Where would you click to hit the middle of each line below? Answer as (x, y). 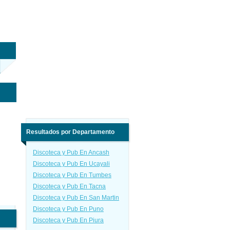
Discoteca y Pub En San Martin (76, 198)
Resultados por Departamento (70, 132)
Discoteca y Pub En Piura (68, 220)
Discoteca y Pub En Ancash (71, 152)
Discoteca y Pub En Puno (68, 209)
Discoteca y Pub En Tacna (69, 186)
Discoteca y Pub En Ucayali (71, 164)
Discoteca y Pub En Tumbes (72, 175)
